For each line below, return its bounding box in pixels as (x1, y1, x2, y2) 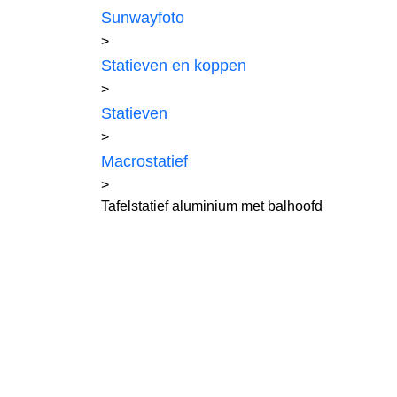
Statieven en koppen (101, 56, 246, 74)
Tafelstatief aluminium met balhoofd (101, 198, 323, 214)
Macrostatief (101, 152, 188, 170)
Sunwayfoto (101, 8, 184, 27)
